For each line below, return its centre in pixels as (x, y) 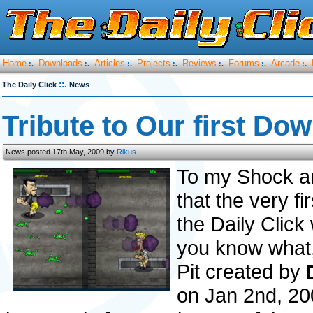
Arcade (285, 63)
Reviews (199, 63)
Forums (244, 63)
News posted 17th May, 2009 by (61, 152)
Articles (110, 63)
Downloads (60, 63)
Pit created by (241, 271)
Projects (154, 63)
